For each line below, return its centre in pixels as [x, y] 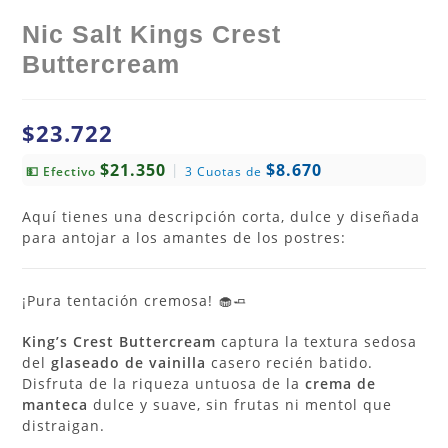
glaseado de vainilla [129, 362]
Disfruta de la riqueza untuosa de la [164, 383]
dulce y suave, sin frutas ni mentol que [240, 404]
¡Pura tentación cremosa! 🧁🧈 [135, 300]
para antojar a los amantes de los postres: [184, 237]
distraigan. [64, 425]
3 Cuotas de [226, 171]
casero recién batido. [290, 362]
